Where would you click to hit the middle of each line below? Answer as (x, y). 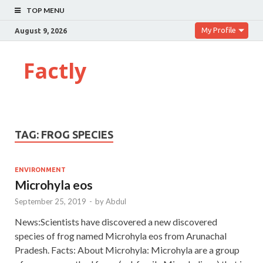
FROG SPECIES (77, 134)
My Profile (219, 30)
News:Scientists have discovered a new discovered (116, 221)
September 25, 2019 (50, 201)
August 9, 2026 (41, 31)
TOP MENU (45, 10)
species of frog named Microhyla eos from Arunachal (121, 235)
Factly (55, 71)
